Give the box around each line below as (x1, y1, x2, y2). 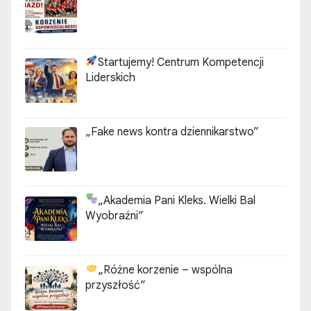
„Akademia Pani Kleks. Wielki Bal (98, 194, 256, 208)
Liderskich (85, 70, 135, 85)
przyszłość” (85, 278, 146, 293)
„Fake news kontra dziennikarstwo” (85, 124, 259, 139)
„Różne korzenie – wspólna (98, 263, 233, 278)
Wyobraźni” (85, 209, 144, 224)
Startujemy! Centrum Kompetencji (98, 55, 264, 69)
